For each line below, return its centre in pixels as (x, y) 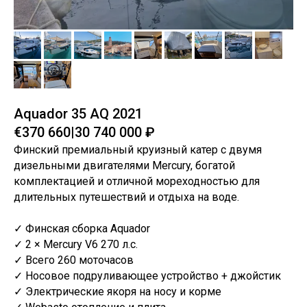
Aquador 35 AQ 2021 (78, 114)
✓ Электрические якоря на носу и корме (118, 292)
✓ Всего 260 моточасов (74, 260)
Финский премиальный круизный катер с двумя (138, 150)
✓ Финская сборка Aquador (82, 229)
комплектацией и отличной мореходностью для (137, 181)
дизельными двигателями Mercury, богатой (124, 165)
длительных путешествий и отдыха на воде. (126, 197)
